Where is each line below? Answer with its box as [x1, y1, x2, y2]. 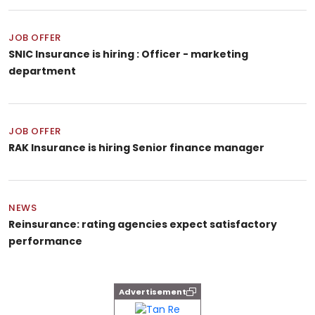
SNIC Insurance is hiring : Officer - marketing [8, 47, 248, 62]
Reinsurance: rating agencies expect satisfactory [8, 217, 277, 232]
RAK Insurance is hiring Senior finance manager [8, 141, 264, 155]
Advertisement [119, 286, 186, 298]
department [8, 64, 76, 79]
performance [8, 234, 82, 249]
